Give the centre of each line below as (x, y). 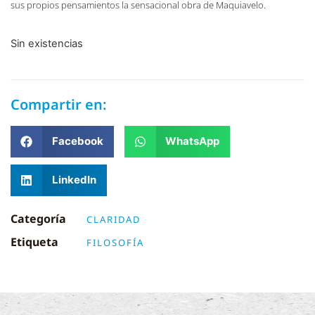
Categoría (38, 218)
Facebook (77, 141)
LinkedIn (74, 180)
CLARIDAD (114, 219)
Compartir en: (59, 104)
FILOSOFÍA (115, 242)
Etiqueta (34, 242)
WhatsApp (192, 141)
